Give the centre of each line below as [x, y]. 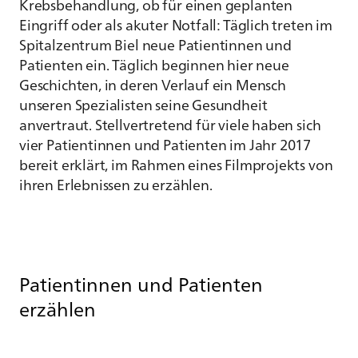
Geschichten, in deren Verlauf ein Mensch [153, 84]
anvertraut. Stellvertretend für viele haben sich [170, 124]
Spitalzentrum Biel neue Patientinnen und [155, 44]
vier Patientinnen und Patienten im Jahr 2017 [165, 144]
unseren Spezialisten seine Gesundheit [143, 104]
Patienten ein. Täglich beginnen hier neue [154, 64]
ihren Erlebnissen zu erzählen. [116, 184]
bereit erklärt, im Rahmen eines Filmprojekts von [176, 164]
